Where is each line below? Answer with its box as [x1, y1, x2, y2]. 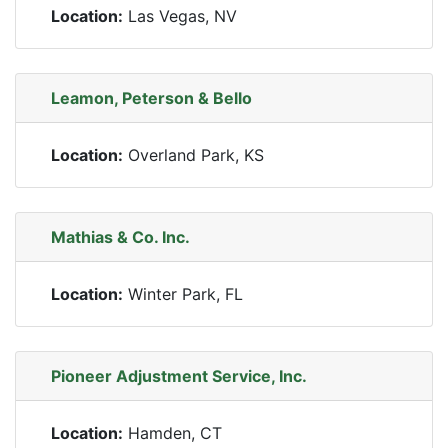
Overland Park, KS [123, 145, 264, 165]
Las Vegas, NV [123, 6, 237, 26]
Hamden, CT [123, 423, 222, 443]
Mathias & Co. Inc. [51, 227, 190, 247]
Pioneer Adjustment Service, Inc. [51, 366, 307, 386]
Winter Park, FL [123, 284, 243, 304]
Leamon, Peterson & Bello [51, 88, 252, 108]
